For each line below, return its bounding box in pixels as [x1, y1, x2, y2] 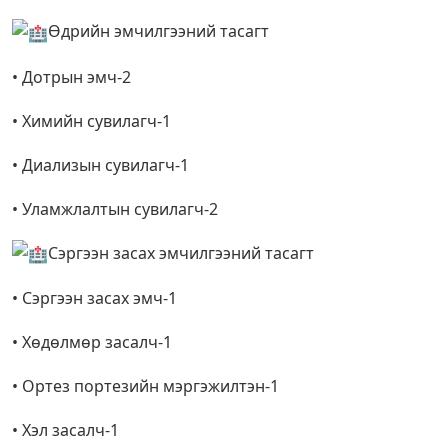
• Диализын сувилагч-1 [12, 153, 189, 176]
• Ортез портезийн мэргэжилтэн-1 [12, 375, 279, 398]
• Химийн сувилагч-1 [12, 109, 171, 132]
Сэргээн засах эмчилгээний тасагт [48, 241, 314, 264]
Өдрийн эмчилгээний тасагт [48, 20, 269, 43]
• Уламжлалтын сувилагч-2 [12, 197, 218, 220]
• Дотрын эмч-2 [12, 65, 131, 88]
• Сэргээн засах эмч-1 [12, 287, 177, 310]
